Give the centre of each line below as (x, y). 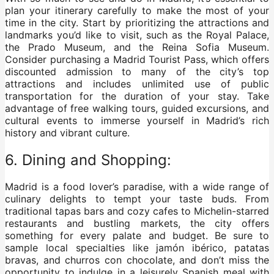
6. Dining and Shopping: (88, 160)
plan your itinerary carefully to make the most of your (137, 10)
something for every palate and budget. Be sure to (137, 236)
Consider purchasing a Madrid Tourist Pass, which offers (137, 59)
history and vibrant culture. (67, 132)
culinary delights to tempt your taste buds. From (137, 199)
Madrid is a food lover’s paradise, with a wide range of (137, 187)
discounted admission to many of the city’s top (137, 71)
